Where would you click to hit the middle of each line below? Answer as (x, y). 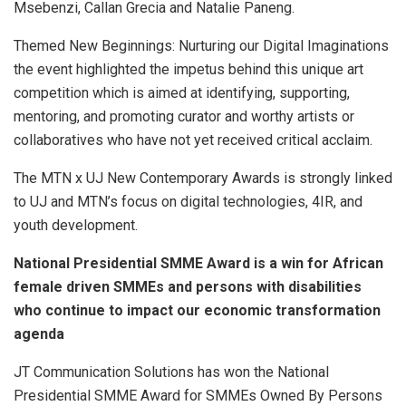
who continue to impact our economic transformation (197, 311)
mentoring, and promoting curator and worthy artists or (184, 117)
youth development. (76, 226)
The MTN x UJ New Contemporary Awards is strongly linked (203, 179)
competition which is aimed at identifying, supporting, (182, 93)
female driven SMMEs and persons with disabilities (188, 287)
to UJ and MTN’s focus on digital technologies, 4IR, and (188, 202)
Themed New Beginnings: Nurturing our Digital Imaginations (201, 46)
